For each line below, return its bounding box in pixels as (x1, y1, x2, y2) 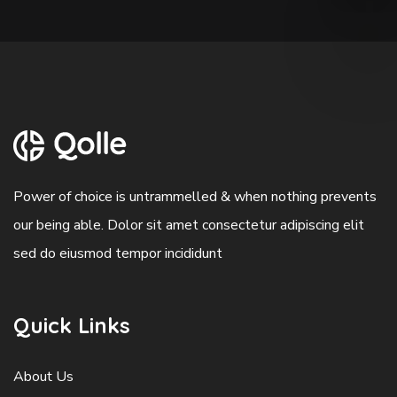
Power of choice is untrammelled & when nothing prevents (13, 187, 377, 206)
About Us (13, 367, 74, 386)
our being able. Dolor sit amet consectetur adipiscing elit (13, 215, 364, 235)
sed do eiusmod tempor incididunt (13, 244, 222, 263)
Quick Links (13, 312, 130, 339)
